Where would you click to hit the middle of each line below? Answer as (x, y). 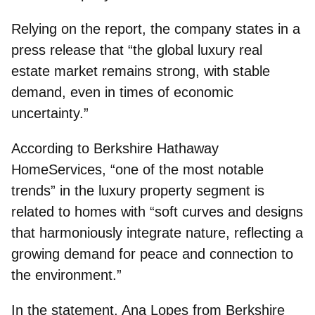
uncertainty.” (50, 113)
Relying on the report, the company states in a (156, 28)
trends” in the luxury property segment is (138, 190)
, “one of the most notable (183, 169)
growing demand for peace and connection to (152, 253)
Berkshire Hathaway (156, 148)
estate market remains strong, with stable (141, 71)
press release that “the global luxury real (137, 50)
